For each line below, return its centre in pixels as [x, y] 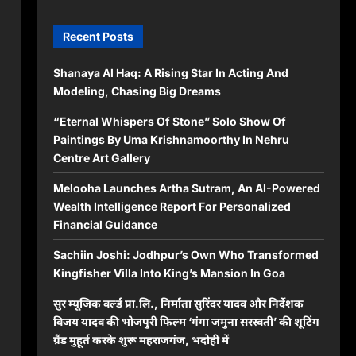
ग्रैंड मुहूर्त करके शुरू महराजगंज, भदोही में [141, 339]
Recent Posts [98, 36]
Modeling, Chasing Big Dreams [137, 91]
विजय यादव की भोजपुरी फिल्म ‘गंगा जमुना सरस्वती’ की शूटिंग [186, 321]
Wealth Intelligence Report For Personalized [172, 206]
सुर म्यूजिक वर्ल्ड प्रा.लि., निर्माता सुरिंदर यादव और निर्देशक [178, 303]
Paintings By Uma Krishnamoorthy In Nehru [171, 139]
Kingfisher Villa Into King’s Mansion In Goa [169, 273]
